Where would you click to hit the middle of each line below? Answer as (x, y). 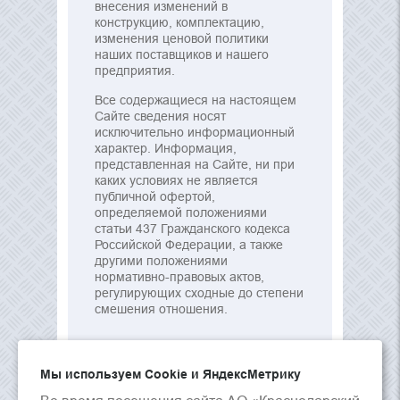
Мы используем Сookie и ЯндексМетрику (171, 374)
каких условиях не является (176, 180)
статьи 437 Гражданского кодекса (192, 229)
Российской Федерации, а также (189, 245)
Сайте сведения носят (160, 116)
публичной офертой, (155, 196)
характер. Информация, (166, 148)
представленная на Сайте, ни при (195, 164)
